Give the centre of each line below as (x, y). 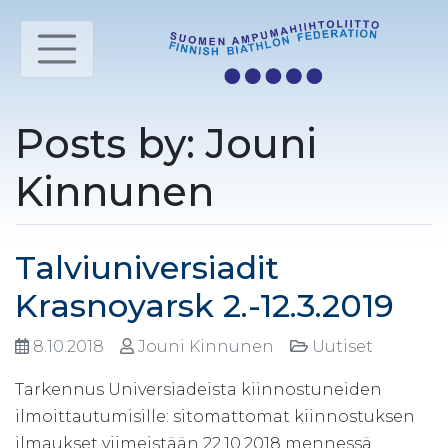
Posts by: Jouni (166, 143)
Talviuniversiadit (147, 267)
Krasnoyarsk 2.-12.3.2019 (204, 305)
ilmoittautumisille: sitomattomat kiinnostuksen (215, 416)
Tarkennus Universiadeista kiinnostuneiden (198, 389)
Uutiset (344, 346)
